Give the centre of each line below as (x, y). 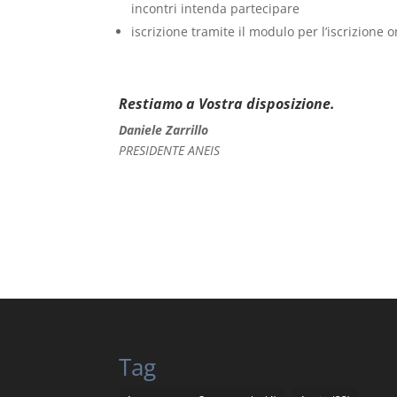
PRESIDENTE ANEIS (170, 151)
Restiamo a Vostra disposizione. (227, 104)
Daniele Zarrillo (164, 130)
